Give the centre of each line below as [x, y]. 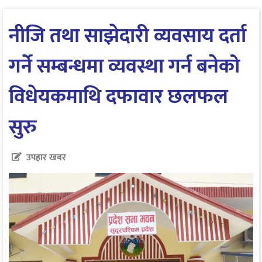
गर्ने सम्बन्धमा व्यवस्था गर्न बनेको [124, 66]
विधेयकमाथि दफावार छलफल [118, 96]
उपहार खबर [46, 157]
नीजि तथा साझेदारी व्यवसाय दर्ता [127, 36]
